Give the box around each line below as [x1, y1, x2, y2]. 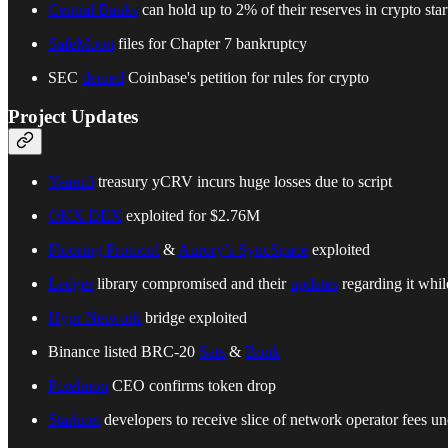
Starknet [48, 411, 100, 429]
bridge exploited [141, 309, 247, 327]
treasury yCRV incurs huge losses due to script [94, 173, 392, 191]
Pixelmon [48, 377, 108, 395]
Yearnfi [48, 173, 94, 191]
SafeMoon [48, 34, 114, 52]
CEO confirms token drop [108, 377, 276, 395]
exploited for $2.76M [122, 207, 260, 225]
